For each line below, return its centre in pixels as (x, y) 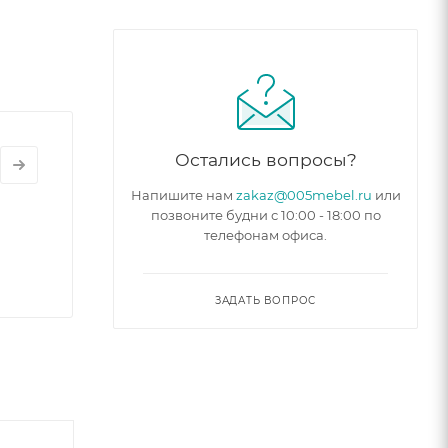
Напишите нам (183, 194)
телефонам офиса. (265, 234)
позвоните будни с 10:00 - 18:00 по (265, 214)
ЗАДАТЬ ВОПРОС (265, 300)
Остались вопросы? (265, 159)
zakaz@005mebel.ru (303, 194)
